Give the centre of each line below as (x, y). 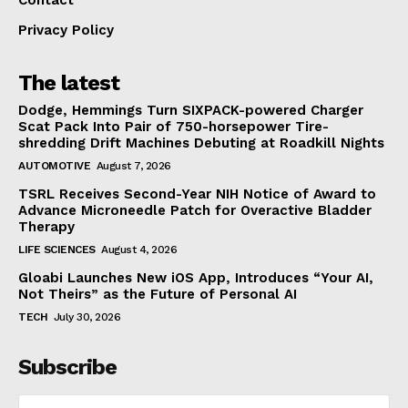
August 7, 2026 (133, 165)
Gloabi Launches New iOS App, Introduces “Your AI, (196, 277)
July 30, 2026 (87, 316)
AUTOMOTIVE (54, 165)
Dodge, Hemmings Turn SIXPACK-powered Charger (191, 110)
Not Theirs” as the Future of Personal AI (158, 294)
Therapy (46, 226)
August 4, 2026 (139, 249)
